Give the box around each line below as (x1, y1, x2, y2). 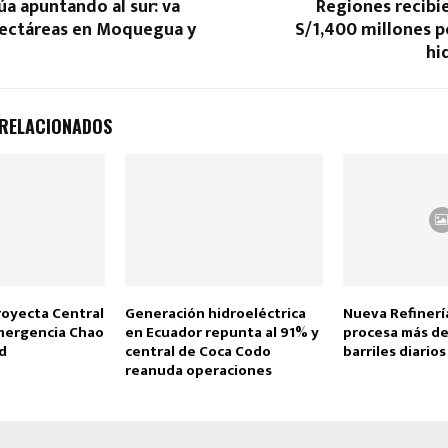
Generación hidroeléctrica (124, 301, 306, 327)
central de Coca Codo (124, 339, 271, 365)
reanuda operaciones (124, 358, 272, 384)
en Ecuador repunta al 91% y (124, 320, 319, 346)
